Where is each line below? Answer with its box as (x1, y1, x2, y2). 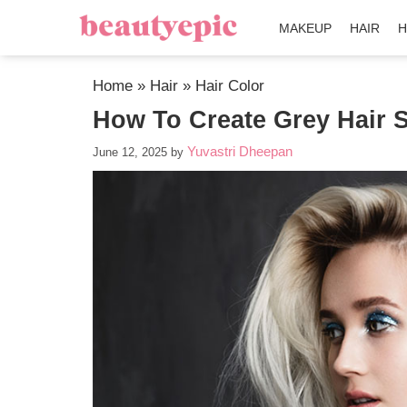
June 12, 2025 (93, 145, 167, 159)
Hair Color (195, 77, 264, 94)
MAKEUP (279, 21, 333, 35)
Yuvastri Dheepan (187, 144, 293, 159)
